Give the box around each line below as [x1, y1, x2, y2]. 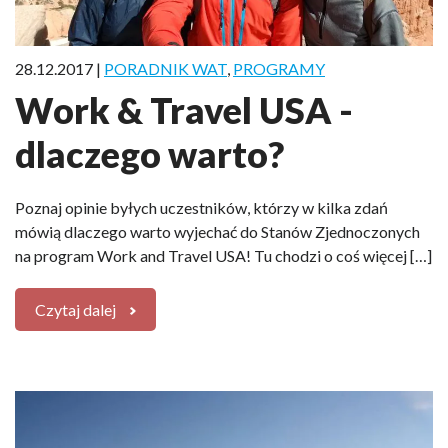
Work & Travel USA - [15, 87, 353, 132]
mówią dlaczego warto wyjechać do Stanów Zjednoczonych [15, 221, 420, 241]
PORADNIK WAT [104, 58, 227, 78]
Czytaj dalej [35, 299, 116, 319]
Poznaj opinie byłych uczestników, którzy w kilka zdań [15, 197, 388, 217]
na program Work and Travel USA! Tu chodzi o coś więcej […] [15, 245, 432, 265]
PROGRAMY [233, 58, 325, 78]
